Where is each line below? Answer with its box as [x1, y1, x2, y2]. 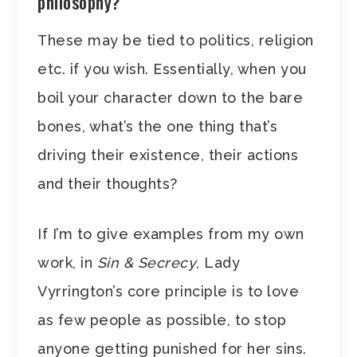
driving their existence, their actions [37, 146, 299, 163]
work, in [37, 253, 97, 271]
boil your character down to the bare [37, 88, 304, 106]
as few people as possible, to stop [37, 311, 287, 328]
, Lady [196, 253, 241, 271]
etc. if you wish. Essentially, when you [37, 60, 307, 77]
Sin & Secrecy [96, 253, 197, 271]
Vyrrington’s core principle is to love [37, 282, 300, 300]
